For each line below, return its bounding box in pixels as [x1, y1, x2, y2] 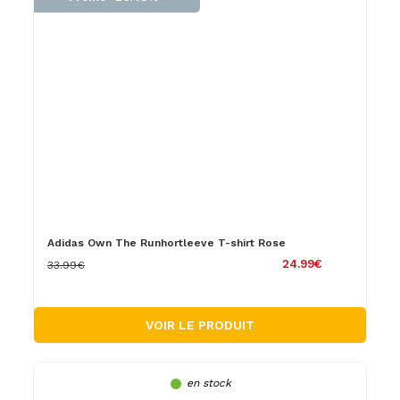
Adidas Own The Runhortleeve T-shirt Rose [46, 236, 286, 249]
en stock [186, 376, 231, 389]
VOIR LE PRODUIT [145, 317, 254, 332]
